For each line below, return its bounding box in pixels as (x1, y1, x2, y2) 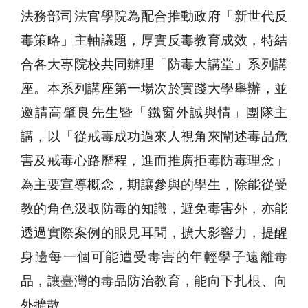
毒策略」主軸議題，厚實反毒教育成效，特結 (21, 32, 287, 47)
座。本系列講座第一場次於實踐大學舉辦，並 (21, 80, 287, 96)
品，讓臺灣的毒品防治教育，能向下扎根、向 (21, 273, 287, 288)
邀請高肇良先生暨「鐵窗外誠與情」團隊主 (21, 104, 287, 120)
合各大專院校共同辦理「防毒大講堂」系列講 (21, 56, 287, 71)
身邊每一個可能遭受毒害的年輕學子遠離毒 (21, 249, 287, 264)
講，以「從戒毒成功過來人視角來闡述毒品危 (21, 129, 287, 144)
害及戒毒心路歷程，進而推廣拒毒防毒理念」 (21, 153, 287, 168)
